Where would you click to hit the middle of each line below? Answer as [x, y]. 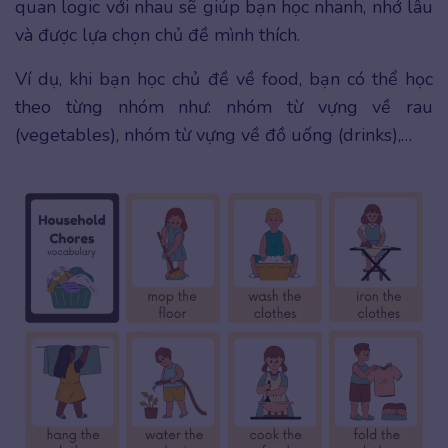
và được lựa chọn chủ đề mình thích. [160, 35]
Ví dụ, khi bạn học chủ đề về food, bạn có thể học [224, 79]
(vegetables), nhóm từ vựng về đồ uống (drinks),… [213, 135]
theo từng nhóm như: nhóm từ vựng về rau [224, 107]
